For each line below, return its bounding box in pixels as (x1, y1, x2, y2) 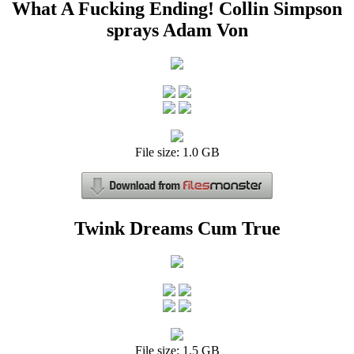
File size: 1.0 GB (134, 145, 220, 159)
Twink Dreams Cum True (73, 217, 281, 239)
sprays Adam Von (106, 20, 248, 40)
